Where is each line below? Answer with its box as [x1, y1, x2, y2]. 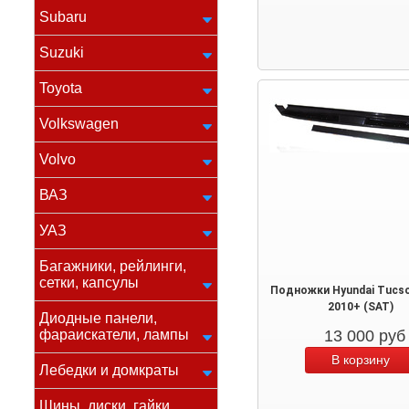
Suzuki [39, 45, 84, 60]
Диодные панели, [39, 310, 157, 326]
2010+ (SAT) [328, 300, 393, 313]
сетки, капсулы [39, 275, 139, 290]
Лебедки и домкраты [39, 362, 179, 378]
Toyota [39, 80, 82, 96]
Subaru [39, 9, 87, 25]
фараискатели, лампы [39, 327, 189, 342]
